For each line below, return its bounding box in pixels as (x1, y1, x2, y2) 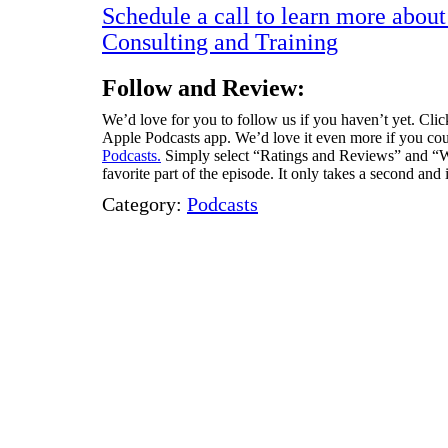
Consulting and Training (102, 29, 338, 55)
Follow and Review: (102, 75, 305, 101)
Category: (102, 193, 187, 215)
